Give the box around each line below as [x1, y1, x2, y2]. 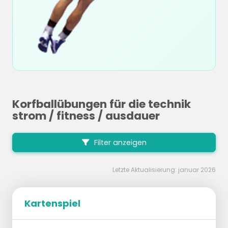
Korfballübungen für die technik [12, 96, 191, 112]
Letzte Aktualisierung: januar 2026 [112, 165, 216, 175]
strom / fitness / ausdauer [12, 108, 160, 124]
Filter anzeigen [92, 137, 147, 148]
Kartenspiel [24, 197, 80, 210]
